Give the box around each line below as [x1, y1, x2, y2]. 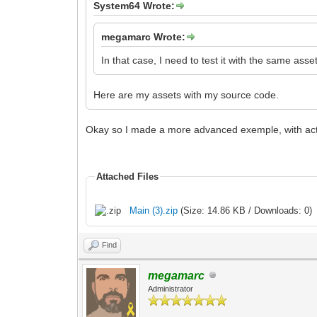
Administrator [148, 284, 194, 293]
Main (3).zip [129, 204, 178, 216]
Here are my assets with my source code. [93, 88, 279, 100]
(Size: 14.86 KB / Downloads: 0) [178, 204, 313, 216]
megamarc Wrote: [101, 30, 186, 42]
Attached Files [96, 171, 159, 182]
